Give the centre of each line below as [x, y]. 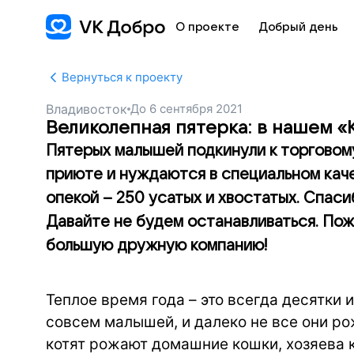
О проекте [207, 27]
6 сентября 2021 [196, 109]
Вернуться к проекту [122, 77]
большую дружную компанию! [157, 246]
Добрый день [298, 27]
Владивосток [87, 109]
